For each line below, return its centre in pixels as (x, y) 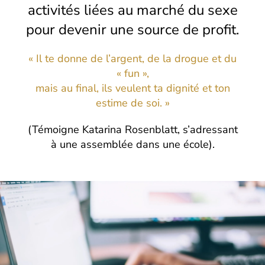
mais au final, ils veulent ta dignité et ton (132, 88)
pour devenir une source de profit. (132, 29)
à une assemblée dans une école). (132, 144)
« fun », (132, 73)
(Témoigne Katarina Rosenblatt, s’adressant (132, 129)
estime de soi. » (132, 103)
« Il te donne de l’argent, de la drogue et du (132, 58)
